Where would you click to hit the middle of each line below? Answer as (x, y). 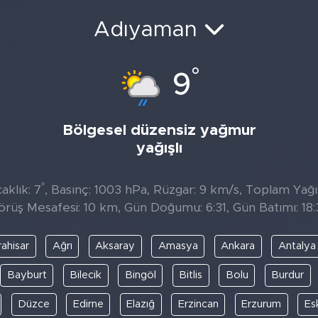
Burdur (287, 275)
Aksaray (115, 246)
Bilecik (86, 275)
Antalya (297, 246)
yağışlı (159, 148)
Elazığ (141, 304)
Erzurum (262, 304)
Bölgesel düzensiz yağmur (159, 131)
